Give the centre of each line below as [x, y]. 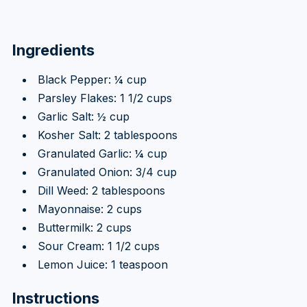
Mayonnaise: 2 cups [89, 209]
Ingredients [53, 50]
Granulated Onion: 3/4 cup [107, 172]
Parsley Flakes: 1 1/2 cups [105, 98]
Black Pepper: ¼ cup [92, 79]
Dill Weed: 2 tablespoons [101, 190]
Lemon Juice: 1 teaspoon [102, 264]
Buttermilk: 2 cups [84, 227]
